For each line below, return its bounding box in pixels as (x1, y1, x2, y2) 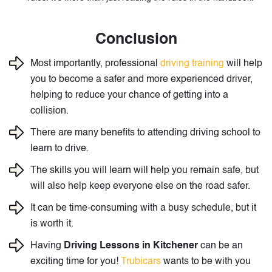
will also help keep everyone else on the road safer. (30, 182, 250, 192)
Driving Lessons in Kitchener (64, 241, 198, 251)
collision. (30, 106, 69, 117)
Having (30, 241, 64, 251)
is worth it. (30, 219, 73, 229)
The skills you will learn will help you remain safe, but (30, 166, 259, 176)
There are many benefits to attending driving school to (30, 128, 260, 138)
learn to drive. (30, 144, 89, 154)
